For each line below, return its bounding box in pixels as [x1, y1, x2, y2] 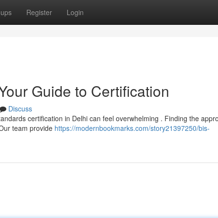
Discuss [8, 104, 32, 113]
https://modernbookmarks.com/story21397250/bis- [54, 123, 210, 133]
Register [26, 7, 52, 17]
